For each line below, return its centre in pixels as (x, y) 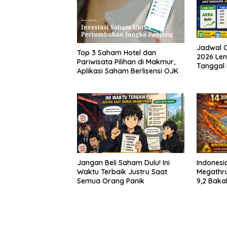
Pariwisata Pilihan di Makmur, (126, 62)
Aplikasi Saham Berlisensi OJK (128, 71)
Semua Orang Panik (111, 181)
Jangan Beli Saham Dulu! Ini (123, 163)
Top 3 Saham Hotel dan (117, 52)
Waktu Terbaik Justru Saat (122, 172)
